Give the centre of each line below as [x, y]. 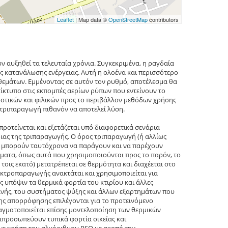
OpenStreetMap [128, 20]
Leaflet [65, 20]
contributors [163, 20]
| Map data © [91, 20]
